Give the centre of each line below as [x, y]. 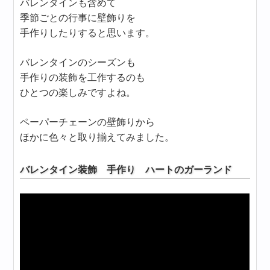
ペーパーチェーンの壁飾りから [88, 122]
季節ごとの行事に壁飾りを [78, 18]
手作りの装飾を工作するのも [83, 77]
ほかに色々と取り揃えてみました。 [97, 137]
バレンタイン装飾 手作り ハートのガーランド [126, 170]
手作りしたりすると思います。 [88, 33]
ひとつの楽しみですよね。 [78, 93]
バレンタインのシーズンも [78, 62]
